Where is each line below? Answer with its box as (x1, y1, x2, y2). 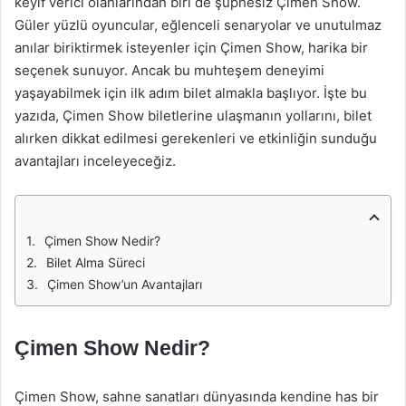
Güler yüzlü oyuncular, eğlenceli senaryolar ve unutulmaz (14, 16, 382, 34)
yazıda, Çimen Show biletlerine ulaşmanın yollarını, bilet (14, 107, 372, 124)
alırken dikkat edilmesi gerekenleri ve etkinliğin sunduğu (14, 130, 377, 147)
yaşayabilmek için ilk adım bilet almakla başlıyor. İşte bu (14, 84, 367, 101)
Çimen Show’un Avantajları (47, 276, 202, 292)
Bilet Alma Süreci (46, 255, 145, 270)
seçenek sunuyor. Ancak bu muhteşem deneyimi (14, 62, 324, 79)
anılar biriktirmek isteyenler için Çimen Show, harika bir (14, 39, 368, 56)
